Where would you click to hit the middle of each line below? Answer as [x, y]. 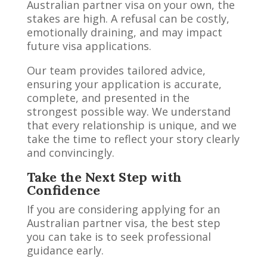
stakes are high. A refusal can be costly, [128, 18]
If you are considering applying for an [123, 209]
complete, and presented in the [108, 97]
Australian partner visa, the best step [123, 223]
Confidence [63, 190]
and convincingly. [70, 152]
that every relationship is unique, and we [131, 125]
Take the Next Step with [104, 177]
